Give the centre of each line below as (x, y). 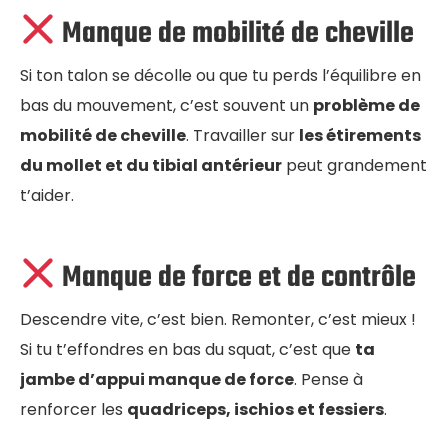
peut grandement (354, 165)
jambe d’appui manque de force (157, 379)
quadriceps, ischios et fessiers (255, 409)
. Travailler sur (242, 135)
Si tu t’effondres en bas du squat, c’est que (187, 349)
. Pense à (328, 379)
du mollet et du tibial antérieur (151, 165)
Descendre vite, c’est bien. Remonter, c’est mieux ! (218, 319)
